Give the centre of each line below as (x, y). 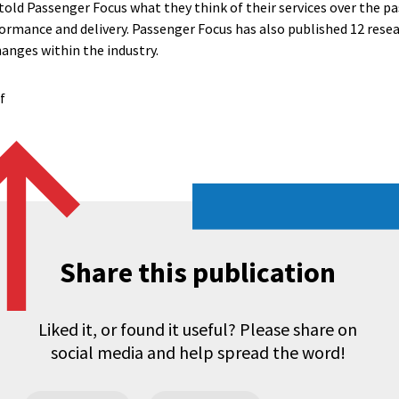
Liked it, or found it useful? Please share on (198, 329)
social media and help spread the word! (198, 352)
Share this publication (198, 273)
